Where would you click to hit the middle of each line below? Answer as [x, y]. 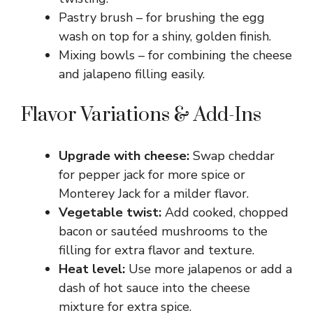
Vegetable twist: [110, 213]
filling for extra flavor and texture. [156, 250]
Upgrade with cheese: [124, 156]
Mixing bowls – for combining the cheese [175, 56]
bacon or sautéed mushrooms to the [163, 232]
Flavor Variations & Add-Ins [141, 115]
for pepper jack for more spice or [152, 175]
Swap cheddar [232, 156]
